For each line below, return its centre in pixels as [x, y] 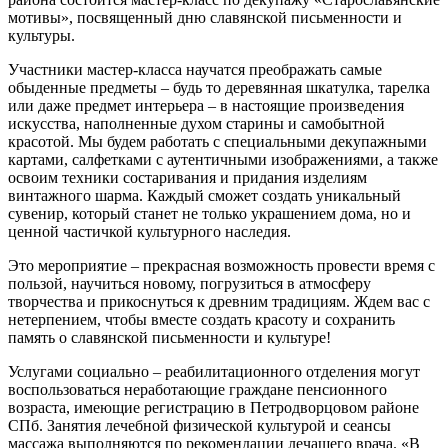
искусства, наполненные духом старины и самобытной [196, 123]
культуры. [41, 35]
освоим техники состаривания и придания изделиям [187, 177]
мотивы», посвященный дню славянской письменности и [205, 17]
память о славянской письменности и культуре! [169, 337]
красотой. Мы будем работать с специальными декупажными [217, 141]
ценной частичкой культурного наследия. [149, 231]
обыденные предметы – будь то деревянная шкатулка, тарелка [219, 87]
